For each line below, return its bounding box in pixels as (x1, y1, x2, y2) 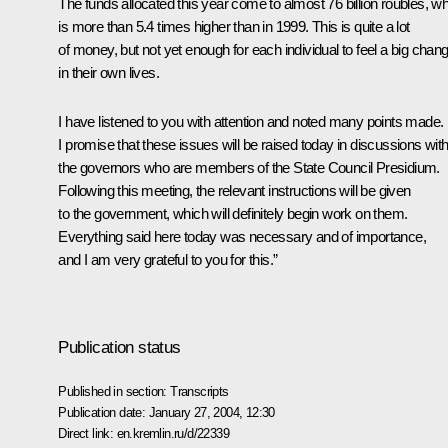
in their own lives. (58, 64, 159, 82)
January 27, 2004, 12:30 (148, 404, 275, 420)
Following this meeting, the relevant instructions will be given (58, 182, 411, 200)
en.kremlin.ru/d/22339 (116, 425, 229, 441)
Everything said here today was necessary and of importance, (58, 228, 426, 246)
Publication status (58, 337, 181, 357)
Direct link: (58, 425, 117, 441)
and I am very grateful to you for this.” (58, 251, 278, 269)
